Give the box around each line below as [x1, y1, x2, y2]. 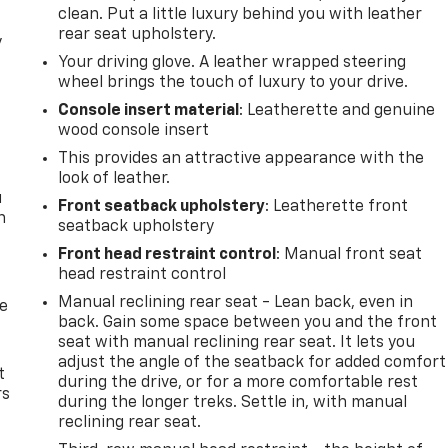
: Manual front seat [276, 246, 423, 263]
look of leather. [58, 170, 171, 187]
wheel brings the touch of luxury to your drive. [58, 74, 409, 91]
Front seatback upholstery [58, 198, 266, 215]
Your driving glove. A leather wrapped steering [58, 54, 407, 71]
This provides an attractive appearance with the [58, 150, 425, 167]
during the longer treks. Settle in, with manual [58, 394, 408, 411]
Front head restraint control [58, 246, 277, 263]
